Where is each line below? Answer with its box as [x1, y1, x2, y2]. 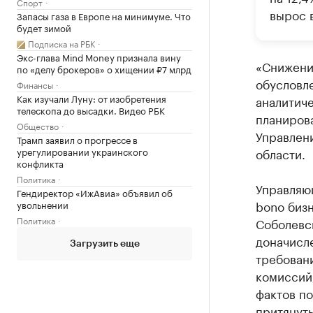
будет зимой [17, 20, 71, 34]
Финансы [17, 78, 53, 91]
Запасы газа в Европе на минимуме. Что [17, 8, 191, 22]
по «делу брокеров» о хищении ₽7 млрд [17, 61, 191, 75]
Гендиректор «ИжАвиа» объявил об [17, 185, 173, 199]
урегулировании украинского [17, 144, 148, 158]
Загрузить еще [69, 239, 140, 249]
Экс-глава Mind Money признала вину [17, 50, 181, 64]
